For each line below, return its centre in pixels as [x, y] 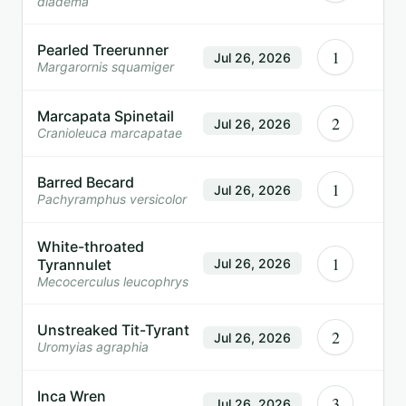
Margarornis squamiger [106, 66]
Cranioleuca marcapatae [110, 132]
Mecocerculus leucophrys [113, 282]
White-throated [91, 247]
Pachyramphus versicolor [112, 198]
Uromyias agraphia [93, 346]
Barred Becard [86, 182]
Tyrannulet [74, 265]
